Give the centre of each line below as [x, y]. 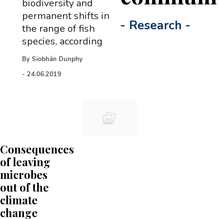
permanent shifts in [66, 16]
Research [156, 25]
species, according [62, 41]
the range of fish [58, 29]
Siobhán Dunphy [57, 59]
